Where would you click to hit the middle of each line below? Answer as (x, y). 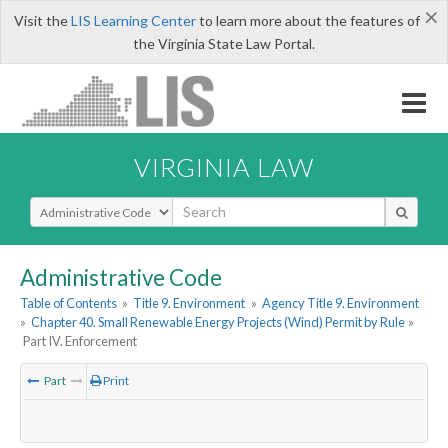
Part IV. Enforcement (80, 341)
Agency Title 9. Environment (340, 303)
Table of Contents (68, 303)
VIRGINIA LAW (224, 166)
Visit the (42, 20)
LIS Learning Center (133, 20)
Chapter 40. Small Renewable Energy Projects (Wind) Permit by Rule (218, 322)
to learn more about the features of (307, 20)
